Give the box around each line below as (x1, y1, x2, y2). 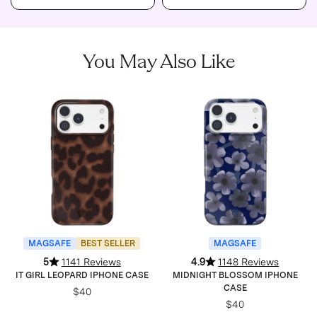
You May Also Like (82, 52, 235, 73)
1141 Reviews (61, 256, 121, 268)
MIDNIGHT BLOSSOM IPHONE (172, 270, 298, 281)
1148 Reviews (218, 256, 279, 268)
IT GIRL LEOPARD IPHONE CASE (15, 270, 149, 281)
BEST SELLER (81, 238, 136, 249)
